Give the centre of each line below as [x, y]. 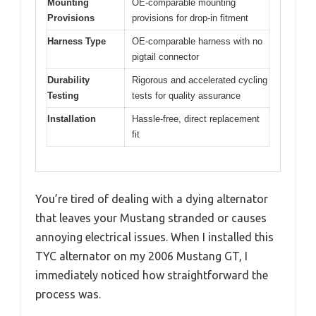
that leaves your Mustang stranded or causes [151, 218]
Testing [63, 96]
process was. [68, 294]
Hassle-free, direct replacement [196, 119]
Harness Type [77, 41]
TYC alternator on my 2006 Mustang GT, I [141, 256]
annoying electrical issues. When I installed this [154, 237]
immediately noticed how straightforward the [152, 275]
